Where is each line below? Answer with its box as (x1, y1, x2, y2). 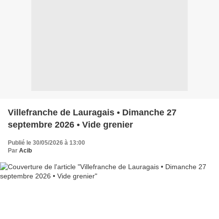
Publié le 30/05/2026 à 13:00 (8, 139, 85, 146)
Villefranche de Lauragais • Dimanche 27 (8, 107, 176, 117)
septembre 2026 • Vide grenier (8, 119, 133, 130)
